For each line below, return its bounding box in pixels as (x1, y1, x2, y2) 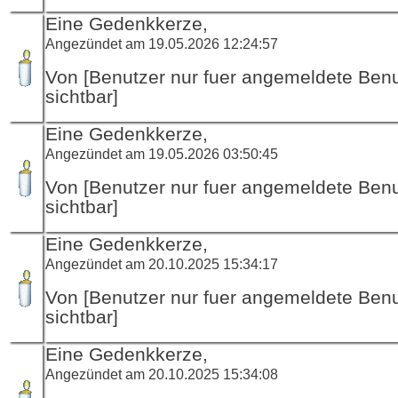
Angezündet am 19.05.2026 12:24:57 (45, 35, 278, 52)
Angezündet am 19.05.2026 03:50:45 (45, 145, 278, 162)
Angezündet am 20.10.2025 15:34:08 (45, 365, 278, 382)
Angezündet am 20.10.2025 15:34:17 (45, 255, 278, 272)
